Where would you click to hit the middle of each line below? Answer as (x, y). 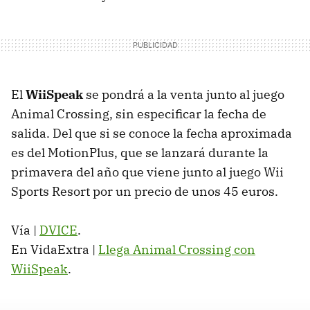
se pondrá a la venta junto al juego (184, 94)
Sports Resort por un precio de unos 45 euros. (145, 191)
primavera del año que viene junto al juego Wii (147, 172)
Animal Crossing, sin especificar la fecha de (139, 113)
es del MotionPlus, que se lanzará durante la (140, 152)
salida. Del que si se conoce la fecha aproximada (152, 133)
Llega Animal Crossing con (177, 249)
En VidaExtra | (55, 249)
